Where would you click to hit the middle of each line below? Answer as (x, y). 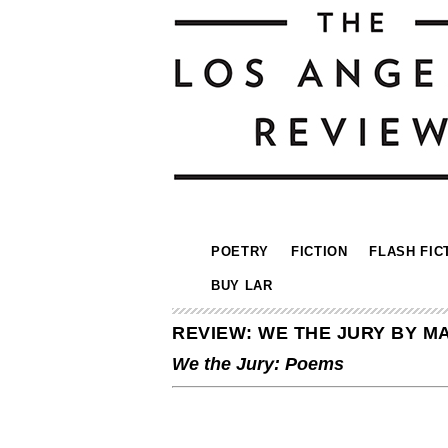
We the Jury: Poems (258, 364)
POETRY (240, 251)
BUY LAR (242, 285)
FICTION (319, 251)
